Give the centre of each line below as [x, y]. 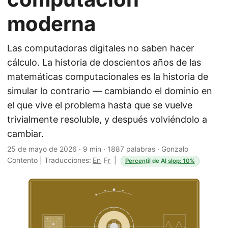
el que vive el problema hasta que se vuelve [100, 105]
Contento [22, 160]
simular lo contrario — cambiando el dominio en [110, 91]
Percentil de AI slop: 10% [160, 161]
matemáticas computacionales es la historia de [108, 77]
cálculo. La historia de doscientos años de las [104, 62]
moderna [51, 24]
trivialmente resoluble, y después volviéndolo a [107, 119]
